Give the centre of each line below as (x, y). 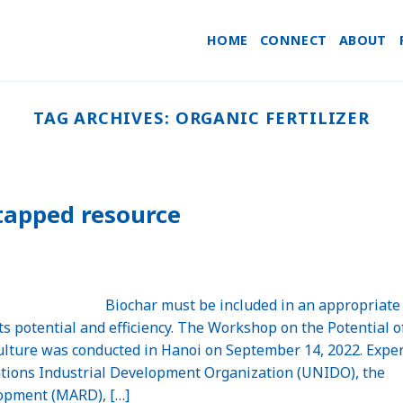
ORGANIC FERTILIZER (273, 117)
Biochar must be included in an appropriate (253, 304)
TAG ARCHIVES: (104, 117)
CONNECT (294, 40)
